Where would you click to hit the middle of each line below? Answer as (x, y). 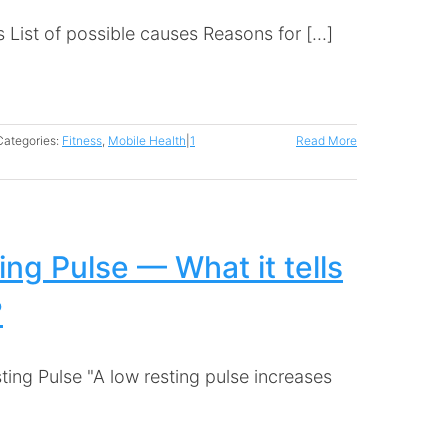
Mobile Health (147, 140)
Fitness (82, 140)
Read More (326, 140)
